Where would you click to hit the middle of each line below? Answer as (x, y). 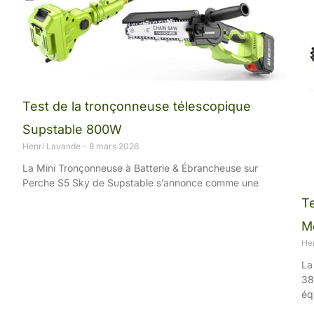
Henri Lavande (53, 146)
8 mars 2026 (113, 146)
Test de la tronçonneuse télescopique (137, 106)
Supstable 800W (72, 129)
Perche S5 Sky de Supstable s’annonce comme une (141, 182)
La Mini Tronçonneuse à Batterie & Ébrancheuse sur (140, 168)
